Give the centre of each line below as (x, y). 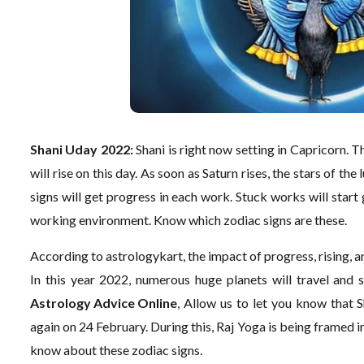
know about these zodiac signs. (117, 350)
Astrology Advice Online (104, 303)
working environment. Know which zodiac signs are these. (189, 220)
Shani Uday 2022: (83, 149)
